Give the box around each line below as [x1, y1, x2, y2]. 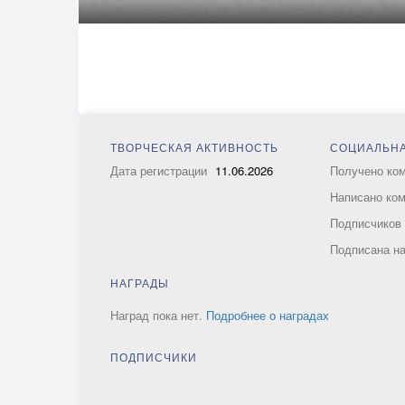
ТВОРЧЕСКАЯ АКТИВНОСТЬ [110, 139, 278, 155]
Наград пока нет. [110, 306, 206, 324]
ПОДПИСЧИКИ [110, 349, 197, 364]
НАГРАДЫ [110, 275, 169, 290]
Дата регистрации [110, 162, 211, 179]
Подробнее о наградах [206, 306, 329, 324]
